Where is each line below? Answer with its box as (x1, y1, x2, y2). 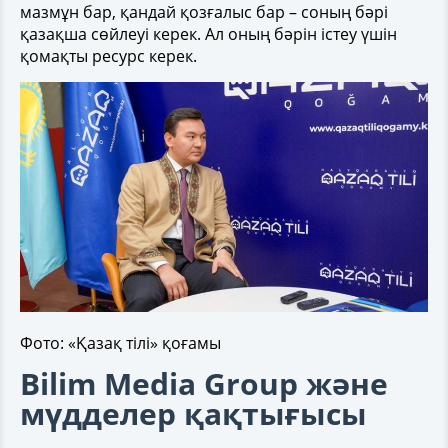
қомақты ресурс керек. (20, 45, 197, 67)
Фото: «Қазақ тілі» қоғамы (20, 331, 221, 354)
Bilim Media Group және (20, 362, 388, 404)
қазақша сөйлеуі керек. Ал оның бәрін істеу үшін (20, 23, 397, 45)
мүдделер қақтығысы (20, 392, 367, 434)
